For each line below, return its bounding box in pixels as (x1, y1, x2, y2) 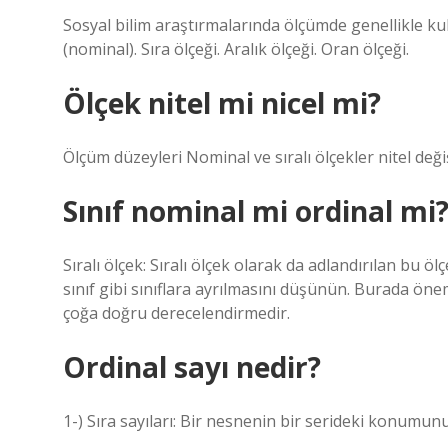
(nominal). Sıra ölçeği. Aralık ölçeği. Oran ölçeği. (63, 38, 409, 60)
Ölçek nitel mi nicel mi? (63, 84, 381, 122)
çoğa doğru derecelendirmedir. (63, 302, 290, 324)
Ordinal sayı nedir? (63, 348, 321, 386)
